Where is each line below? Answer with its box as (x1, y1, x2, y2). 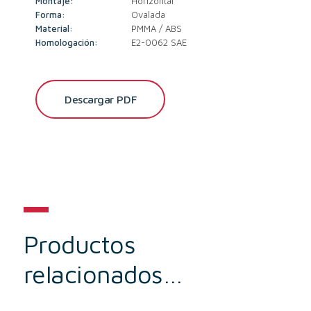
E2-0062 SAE (131, 37, 187, 49)
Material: (35, 23, 74, 35)
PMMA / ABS (131, 23, 183, 35)
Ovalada (131, 9, 166, 21)
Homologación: (35, 37, 99, 49)
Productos (23, 229, 136, 260)
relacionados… (23, 259, 183, 289)
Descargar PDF (65, 93, 137, 106)
